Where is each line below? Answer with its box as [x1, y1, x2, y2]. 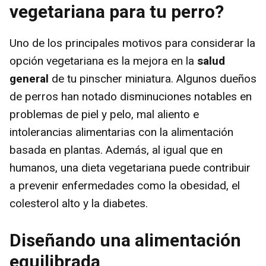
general [9, 72, 49, 85]
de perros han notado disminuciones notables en [9, 90, 252, 103]
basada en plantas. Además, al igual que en [9, 143, 223, 157]
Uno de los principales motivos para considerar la [9, 36, 255, 50]
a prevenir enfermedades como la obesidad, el [9, 179, 240, 192]
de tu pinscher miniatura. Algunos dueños [49, 72, 256, 85]
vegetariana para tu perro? [9, 1, 224, 22]
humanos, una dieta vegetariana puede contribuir [9, 161, 251, 175]
